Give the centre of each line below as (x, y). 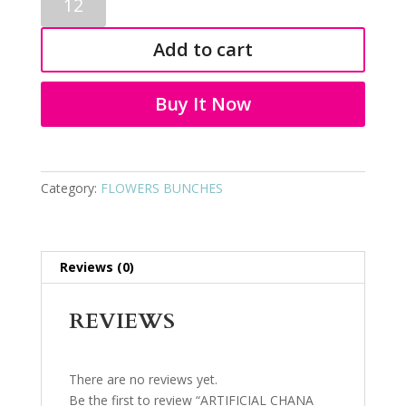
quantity (63, 75)
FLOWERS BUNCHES (161, 188)
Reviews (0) (97, 266)
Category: (70, 188)
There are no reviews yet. (143, 379)
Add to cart (203, 49)
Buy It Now (203, 103)
